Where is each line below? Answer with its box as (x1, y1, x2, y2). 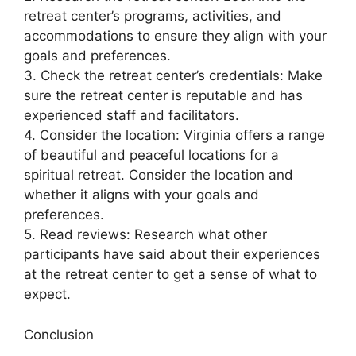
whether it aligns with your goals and (24, 187, 259, 203)
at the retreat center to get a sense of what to (24, 266, 317, 283)
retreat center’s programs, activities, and (24, 8, 281, 25)
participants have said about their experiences (24, 246, 320, 263)
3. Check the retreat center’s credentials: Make (24, 68, 323, 84)
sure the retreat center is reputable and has (24, 87, 303, 104)
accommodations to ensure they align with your (24, 28, 327, 44)
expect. (24, 286, 71, 303)
